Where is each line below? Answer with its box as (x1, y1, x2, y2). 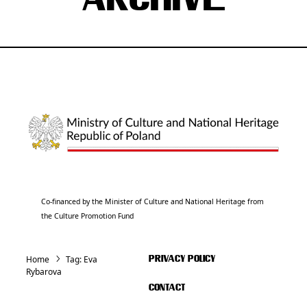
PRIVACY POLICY (148, 254, 215, 264)
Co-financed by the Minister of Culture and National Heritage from (41, 196, 265, 206)
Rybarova (26, 265, 62, 278)
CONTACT (148, 283, 185, 293)
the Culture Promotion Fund (41, 210, 134, 221)
